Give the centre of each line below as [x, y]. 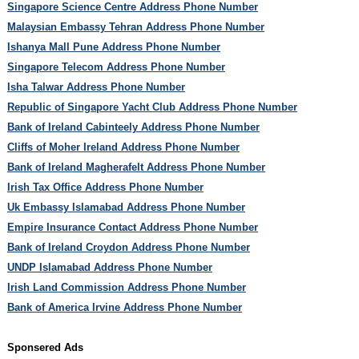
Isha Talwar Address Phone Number [96, 87]
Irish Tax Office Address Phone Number [105, 187]
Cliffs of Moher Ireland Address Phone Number [123, 147]
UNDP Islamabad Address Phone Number [109, 267]
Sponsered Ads [45, 347]
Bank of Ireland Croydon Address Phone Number [128, 247]
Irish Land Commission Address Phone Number [126, 287]
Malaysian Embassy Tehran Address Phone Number [135, 26]
